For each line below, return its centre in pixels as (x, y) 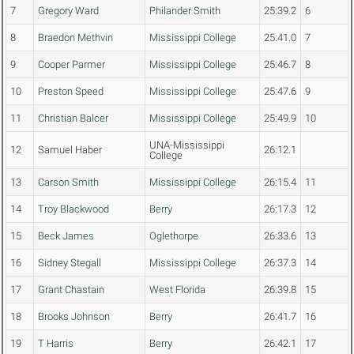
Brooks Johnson (74, 317)
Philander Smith (185, 11)
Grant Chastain (71, 290)
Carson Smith (68, 183)
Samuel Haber (70, 150)
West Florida (177, 290)
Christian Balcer (73, 119)
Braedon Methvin (75, 38)
